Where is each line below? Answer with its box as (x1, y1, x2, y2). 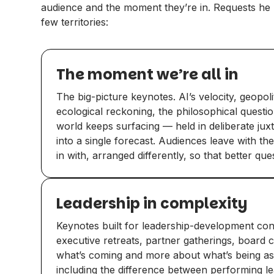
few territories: (41, 15, 109, 28)
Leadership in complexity (56, 193, 248, 213)
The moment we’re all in (56, 64, 239, 84)
